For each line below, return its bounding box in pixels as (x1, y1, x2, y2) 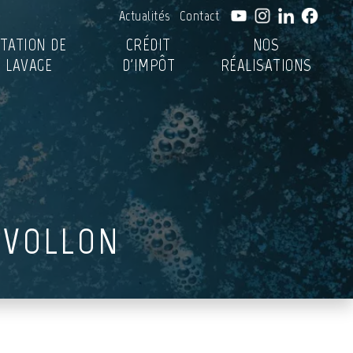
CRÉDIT (125, 35, 171, 55)
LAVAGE (6, 55, 53, 76)
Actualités (118, 7, 170, 24)
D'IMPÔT (121, 55, 176, 76)
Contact (179, 7, 220, 24)
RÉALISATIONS (220, 55, 312, 76)
